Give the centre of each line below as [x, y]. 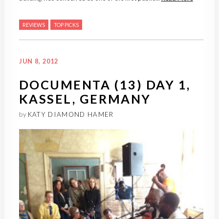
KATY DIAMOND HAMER [71, 115]
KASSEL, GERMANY [85, 99]
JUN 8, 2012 [39, 61]
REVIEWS [33, 25]
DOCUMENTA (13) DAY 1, [105, 85]
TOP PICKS [66, 25]
